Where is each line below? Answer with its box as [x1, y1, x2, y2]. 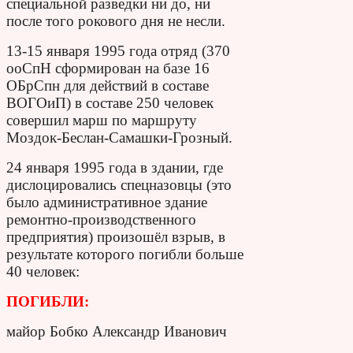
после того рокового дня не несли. [6, 12, 225, 29]
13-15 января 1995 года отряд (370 [6, 42, 230, 59]
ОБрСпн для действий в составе [6, 76, 209, 94]
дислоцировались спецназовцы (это [6, 176, 232, 193]
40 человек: [6, 262, 80, 280]
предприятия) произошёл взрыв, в [6, 228, 225, 245]
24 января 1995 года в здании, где [6, 158, 223, 176]
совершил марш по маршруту [6, 111, 197, 128]
